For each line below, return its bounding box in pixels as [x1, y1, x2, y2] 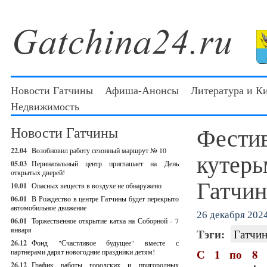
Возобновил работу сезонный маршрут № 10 [32, 145, 166, 155]
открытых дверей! [11, 167, 65, 177]
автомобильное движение [11, 203, 86, 212]
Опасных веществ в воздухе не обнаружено [32, 181, 162, 190]
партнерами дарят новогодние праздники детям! [11, 247, 155, 256]
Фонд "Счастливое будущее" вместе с [32, 238, 179, 247]
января [11, 225, 32, 234]
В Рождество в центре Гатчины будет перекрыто [32, 194, 179, 203]
